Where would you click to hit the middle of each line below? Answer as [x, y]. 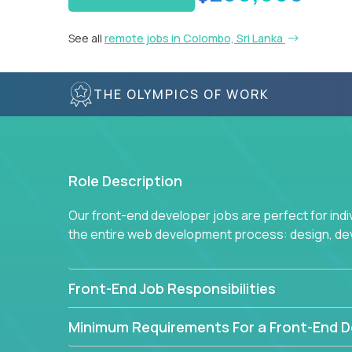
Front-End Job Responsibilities [172, 288]
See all [86, 38]
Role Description [125, 181]
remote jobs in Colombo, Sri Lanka [195, 38]
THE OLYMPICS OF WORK [181, 94]
